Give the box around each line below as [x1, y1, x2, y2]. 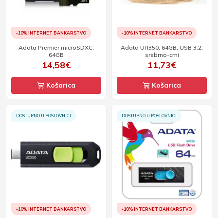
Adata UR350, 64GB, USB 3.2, [121, 44, 203, 51]
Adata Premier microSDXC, [18, 44, 94, 51]
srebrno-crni [145, 51, 179, 58]
